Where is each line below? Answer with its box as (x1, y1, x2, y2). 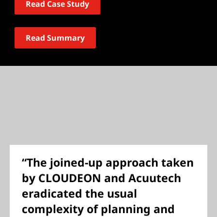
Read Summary (26, 32, 85, 43)
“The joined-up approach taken (22, 155, 194, 170)
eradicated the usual (22, 186, 137, 201)
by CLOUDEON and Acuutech (22, 170, 181, 186)
